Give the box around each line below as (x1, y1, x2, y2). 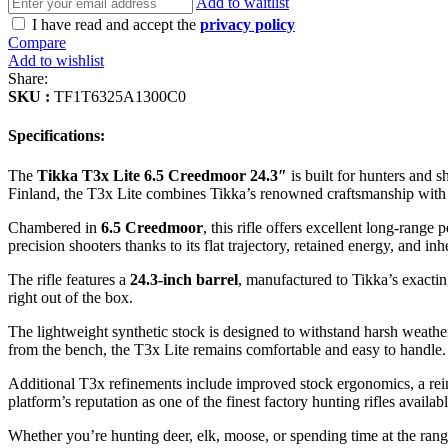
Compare (8, 34, 66, 52)
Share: (8, 70, 48, 88)
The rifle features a (8, 270, 130, 288)
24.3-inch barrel (130, 270, 238, 288)
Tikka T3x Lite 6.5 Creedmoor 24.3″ (37, 166, 287, 184)
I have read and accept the (32, 16, 200, 34)
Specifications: (8, 127, 105, 145)
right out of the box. (8, 288, 133, 306)
